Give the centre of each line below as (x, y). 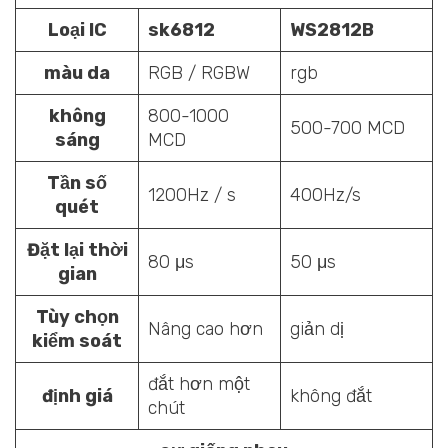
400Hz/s (325, 194)
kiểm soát (77, 340)
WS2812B (332, 29)
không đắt (331, 395)
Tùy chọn (77, 316)
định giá (77, 395)
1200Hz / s (192, 194)
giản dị (317, 328)
